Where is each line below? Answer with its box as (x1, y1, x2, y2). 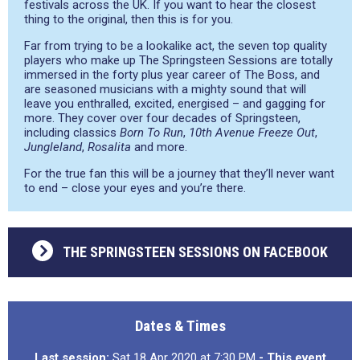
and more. (131, 140, 187, 154)
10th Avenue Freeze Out (189, 125, 315, 140)
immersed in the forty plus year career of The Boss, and (24, 67, 320, 82)
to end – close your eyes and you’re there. (24, 181, 246, 195)
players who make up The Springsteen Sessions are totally (24, 53, 333, 67)
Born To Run (120, 125, 183, 140)
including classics (24, 125, 120, 140)
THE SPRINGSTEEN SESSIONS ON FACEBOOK (63, 243, 328, 260)
